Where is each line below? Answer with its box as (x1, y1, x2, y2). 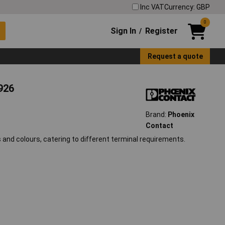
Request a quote (147, 52, 203, 60)
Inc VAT (140, 3, 164, 11)
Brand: (145, 110, 168, 119)
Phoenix (167, 110, 194, 119)
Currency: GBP (164, 3, 210, 11)
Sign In (110, 26, 137, 36)
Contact (145, 122, 173, 130)
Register (145, 26, 178, 36)
